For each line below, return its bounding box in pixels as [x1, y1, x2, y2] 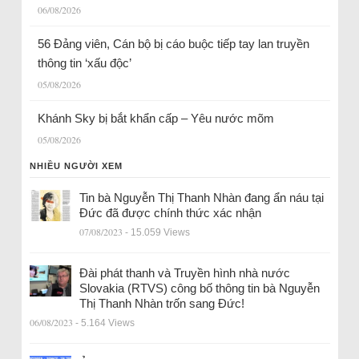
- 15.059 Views [124, 226, 190, 238]
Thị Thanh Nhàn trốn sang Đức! [79, 296, 244, 310]
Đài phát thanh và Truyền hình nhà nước [79, 265, 290, 280]
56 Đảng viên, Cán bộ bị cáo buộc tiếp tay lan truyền [37, 36, 309, 50]
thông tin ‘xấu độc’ [37, 55, 131, 70]
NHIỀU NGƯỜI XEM [29, 160, 123, 171]
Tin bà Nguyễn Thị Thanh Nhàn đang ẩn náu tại [79, 190, 324, 204]
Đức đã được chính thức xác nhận [79, 205, 261, 220]
